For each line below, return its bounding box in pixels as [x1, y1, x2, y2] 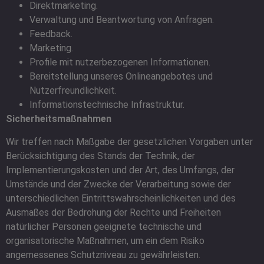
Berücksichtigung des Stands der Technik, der [6, 150, 195, 161]
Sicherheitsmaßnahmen [6, 113, 111, 125]
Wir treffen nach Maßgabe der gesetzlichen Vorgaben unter [6, 136, 253, 147]
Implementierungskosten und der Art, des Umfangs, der [6, 164, 235, 176]
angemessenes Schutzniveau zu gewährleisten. [6, 249, 200, 260]
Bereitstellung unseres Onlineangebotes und [29, 71, 213, 82]
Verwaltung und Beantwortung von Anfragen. [29, 14, 214, 26]
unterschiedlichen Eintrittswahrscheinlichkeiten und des [6, 192, 236, 204]
